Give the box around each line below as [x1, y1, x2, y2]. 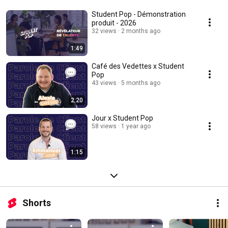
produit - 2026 [92, 19, 136, 27]
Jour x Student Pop [92, 114, 153, 123]
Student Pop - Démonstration [92, 10, 186, 19]
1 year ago [121, 123, 151, 130]
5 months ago [121, 79, 160, 87]
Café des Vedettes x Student [92, 62, 184, 71]
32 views [92, 27, 117, 35]
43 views [92, 79, 117, 87]
